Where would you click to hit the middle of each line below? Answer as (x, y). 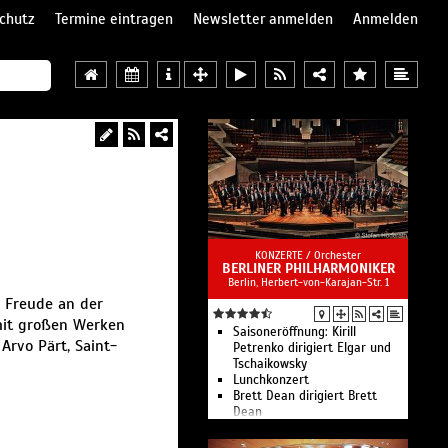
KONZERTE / (284, 255)
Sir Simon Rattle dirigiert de (312, 428)
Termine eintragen (114, 19)
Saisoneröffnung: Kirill (294, 332)
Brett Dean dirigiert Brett (305, 396)
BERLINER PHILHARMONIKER (308, 268)
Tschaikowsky (270, 364)
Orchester (337, 255)
